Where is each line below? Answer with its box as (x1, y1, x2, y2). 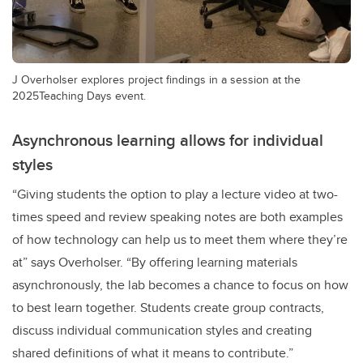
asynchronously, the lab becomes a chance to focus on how (12, 275, 348, 295)
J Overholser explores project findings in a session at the (12, 70, 301, 88)
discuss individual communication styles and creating (12, 321, 312, 340)
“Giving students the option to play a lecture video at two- (12, 185, 338, 204)
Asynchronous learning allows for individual (12, 128, 323, 152)
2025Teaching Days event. (12, 87, 146, 105)
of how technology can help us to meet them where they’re (12, 230, 348, 250)
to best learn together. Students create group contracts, (12, 298, 324, 318)
